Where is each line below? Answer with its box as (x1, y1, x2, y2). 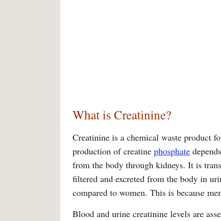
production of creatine (73, 145, 154, 157)
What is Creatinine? (73, 106, 171, 123)
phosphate (154, 145, 190, 157)
